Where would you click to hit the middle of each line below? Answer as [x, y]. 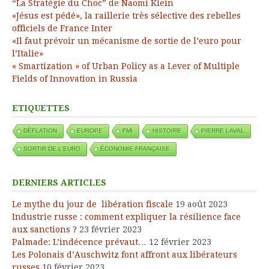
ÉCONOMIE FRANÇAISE [135, 148]
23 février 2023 [110, 229]
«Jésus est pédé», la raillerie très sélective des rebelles [126, 15]
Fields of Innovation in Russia [75, 78]
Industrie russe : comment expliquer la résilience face [126, 216]
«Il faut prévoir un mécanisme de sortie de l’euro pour [127, 41]
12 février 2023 [180, 242]
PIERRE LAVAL [223, 130]
